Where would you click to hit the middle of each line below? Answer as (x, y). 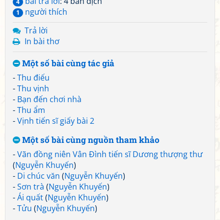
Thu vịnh (33, 88)
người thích (45, 12)
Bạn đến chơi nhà (49, 99)
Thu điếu (33, 78)
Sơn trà (31, 187)
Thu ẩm (31, 110)
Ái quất (30, 197)
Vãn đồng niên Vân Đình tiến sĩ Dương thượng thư (110, 154)
